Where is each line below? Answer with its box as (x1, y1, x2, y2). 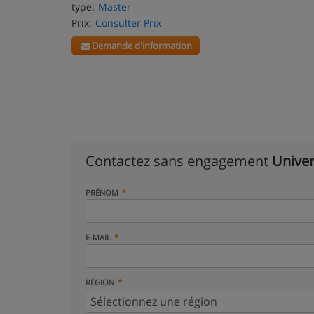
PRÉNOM (86, 187, 118, 198)
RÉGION (86, 277, 114, 287)
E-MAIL (86, 232, 111, 243)
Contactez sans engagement (86, 151, 272, 170)
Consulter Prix (95, 16, 161, 29)
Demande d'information (92, 39, 193, 52)
